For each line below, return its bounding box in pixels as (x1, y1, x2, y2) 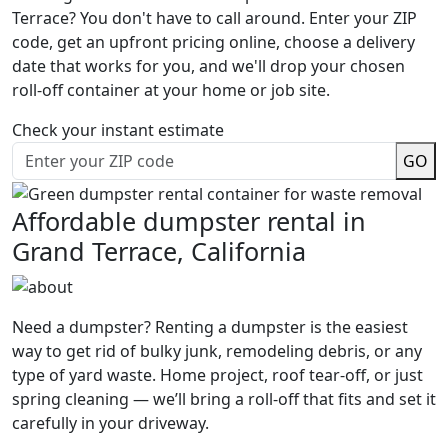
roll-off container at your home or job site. (12, 79, 330, 101)
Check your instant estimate (12, 119, 224, 141)
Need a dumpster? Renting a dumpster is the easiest (12, 316, 408, 339)
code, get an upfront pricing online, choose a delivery (12, 31, 415, 53)
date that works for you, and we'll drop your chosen (12, 55, 405, 77)
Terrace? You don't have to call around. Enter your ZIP (12, 7, 417, 29)
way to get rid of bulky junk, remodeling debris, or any (12, 340, 422, 363)
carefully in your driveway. (12, 412, 209, 435)
